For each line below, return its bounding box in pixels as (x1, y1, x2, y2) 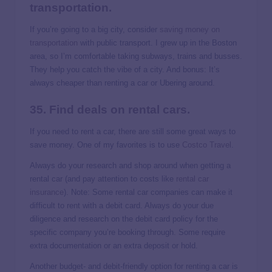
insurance (30, 187, 64, 197)
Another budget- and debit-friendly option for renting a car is (30, 261, 238, 271)
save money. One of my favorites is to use (30, 140, 182, 149)
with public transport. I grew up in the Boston (78, 38, 237, 48)
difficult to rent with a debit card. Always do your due (30, 200, 214, 210)
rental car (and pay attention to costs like (30, 174, 176, 183)
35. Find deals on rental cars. (30, 103, 190, 116)
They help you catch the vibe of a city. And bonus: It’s (30, 65, 220, 75)
